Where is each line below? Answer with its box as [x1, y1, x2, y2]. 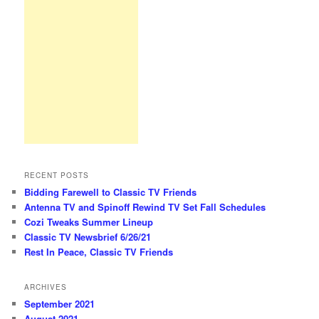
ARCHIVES [24, 282, 68, 293]
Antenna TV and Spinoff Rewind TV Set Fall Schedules [24, 199, 266, 214]
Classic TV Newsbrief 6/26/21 [24, 229, 152, 244]
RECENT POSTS [24, 169, 90, 180]
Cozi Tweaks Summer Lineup [24, 214, 154, 229]
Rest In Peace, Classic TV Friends [24, 244, 174, 258]
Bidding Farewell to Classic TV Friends [24, 184, 197, 199]
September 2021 [24, 297, 95, 311]
